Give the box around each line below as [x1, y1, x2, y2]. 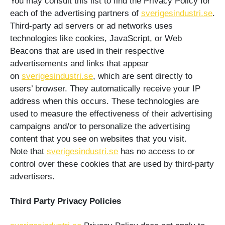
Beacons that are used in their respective [10, 46, 164, 56]
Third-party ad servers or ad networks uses [10, 21, 173, 31]
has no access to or [118, 147, 195, 157]
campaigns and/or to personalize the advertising [10, 122, 190, 132]
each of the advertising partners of [10, 9, 141, 19]
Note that [10, 147, 47, 157]
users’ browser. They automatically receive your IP [10, 84, 200, 94]
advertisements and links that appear [10, 59, 149, 69]
